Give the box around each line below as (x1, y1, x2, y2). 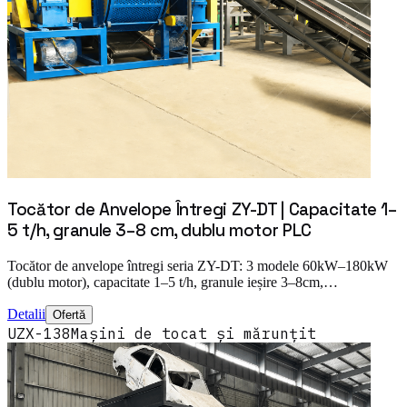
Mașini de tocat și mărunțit (71, 323, 316, 342)
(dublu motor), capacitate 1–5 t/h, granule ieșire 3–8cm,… (7, 273, 338, 290)
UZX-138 (7, 323, 71, 342)
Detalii (7, 305, 45, 322)
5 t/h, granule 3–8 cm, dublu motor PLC (7, 219, 312, 241)
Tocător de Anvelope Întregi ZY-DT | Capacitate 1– (7, 198, 397, 220)
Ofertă (53, 307, 85, 322)
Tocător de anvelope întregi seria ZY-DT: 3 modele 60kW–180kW (7, 257, 388, 273)
